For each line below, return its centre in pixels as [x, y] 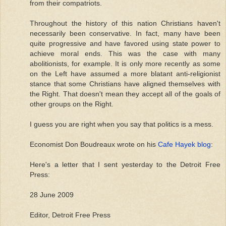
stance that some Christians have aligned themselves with [125, 83]
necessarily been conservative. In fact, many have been [125, 33]
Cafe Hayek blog [184, 144]
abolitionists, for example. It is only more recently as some [125, 63]
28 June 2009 [52, 194]
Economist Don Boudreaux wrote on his [94, 144]
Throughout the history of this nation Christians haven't [125, 23]
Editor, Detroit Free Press [70, 215]
